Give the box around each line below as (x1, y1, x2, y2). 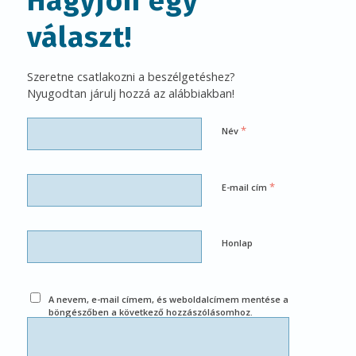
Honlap (221, 236, 253, 249)
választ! (26, 19, 132, 55)
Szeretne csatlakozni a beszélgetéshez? (26, 68, 235, 84)
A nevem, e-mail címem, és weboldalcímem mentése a (48, 292, 289, 305)
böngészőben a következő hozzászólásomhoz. (48, 305, 253, 318)
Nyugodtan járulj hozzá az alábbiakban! (26, 85, 234, 101)
